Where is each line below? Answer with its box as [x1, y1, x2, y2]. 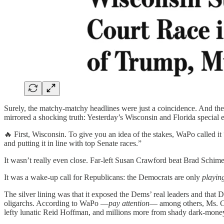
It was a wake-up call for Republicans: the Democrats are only [4, 173, 202, 182]
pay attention [108, 199, 149, 208]
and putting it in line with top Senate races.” [4, 139, 141, 148]
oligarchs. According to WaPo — [4, 199, 108, 208]
